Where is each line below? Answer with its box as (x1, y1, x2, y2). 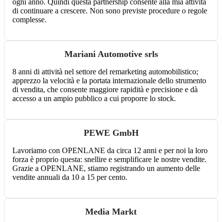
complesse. (12, 15, 47, 24)
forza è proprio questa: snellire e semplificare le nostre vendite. (12, 155, 207, 164)
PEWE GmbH (83, 128, 139, 138)
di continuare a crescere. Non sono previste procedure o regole (12, 6, 207, 15)
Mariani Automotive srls (64, 49, 158, 59)
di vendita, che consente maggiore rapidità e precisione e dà (12, 85, 198, 94)
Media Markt (85, 207, 137, 217)
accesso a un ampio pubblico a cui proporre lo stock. (12, 94, 176, 103)
